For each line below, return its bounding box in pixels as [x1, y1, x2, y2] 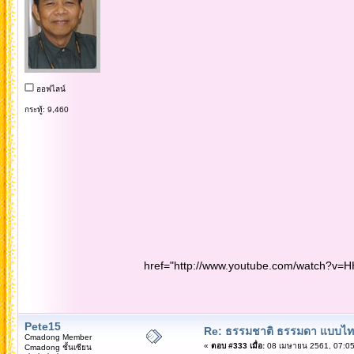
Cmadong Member [24, 332, 92, 341]
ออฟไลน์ [33, 84, 66, 93]
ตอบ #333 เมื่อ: [210, 341, 265, 350]
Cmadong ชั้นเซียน [24, 342, 92, 352]
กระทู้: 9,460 [24, 104, 69, 114]
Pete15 [24, 319, 61, 333]
